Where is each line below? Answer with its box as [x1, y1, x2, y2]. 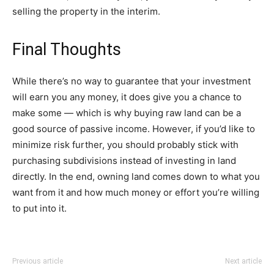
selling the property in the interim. [12, 6, 160, 17]
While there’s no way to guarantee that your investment [12, 75, 251, 87]
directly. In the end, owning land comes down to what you [12, 171, 260, 182]
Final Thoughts [12, 40, 121, 59]
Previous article [12, 257, 63, 265]
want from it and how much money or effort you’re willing [12, 187, 259, 198]
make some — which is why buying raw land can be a [12, 107, 241, 119]
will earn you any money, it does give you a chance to [12, 91, 242, 103]
